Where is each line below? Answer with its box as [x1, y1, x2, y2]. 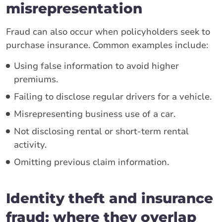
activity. [14, 138, 47, 151]
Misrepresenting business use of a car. [14, 108, 175, 120]
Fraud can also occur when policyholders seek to [6, 25, 210, 38]
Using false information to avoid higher [14, 59, 179, 72]
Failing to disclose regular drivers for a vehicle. [14, 90, 212, 103]
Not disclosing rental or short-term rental [14, 125, 189, 137]
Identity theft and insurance [6, 189, 213, 207]
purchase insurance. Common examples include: [6, 39, 208, 51]
